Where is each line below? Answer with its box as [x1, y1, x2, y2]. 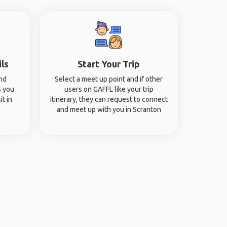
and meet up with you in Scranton [56, 105, 161, 113]
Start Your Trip [78, 59, 140, 69]
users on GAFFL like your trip [64, 85, 154, 93]
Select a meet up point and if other [55, 75, 163, 83]
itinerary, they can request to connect [50, 95, 168, 103]
